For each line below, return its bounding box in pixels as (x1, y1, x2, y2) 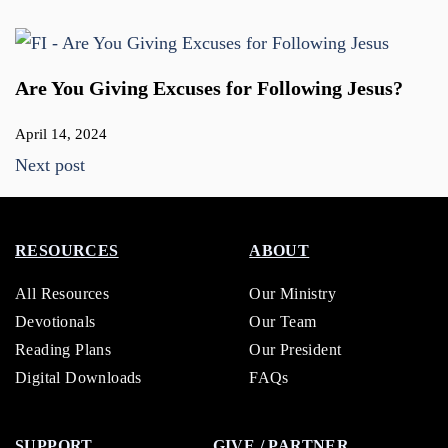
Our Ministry (249, 285, 337, 303)
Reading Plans (15, 341, 112, 359)
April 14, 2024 (15, 126, 107, 143)
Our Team (249, 313, 317, 331)
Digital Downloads (15, 369, 142, 387)
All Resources (15, 285, 110, 303)
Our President (249, 341, 342, 359)
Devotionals (15, 313, 96, 331)
